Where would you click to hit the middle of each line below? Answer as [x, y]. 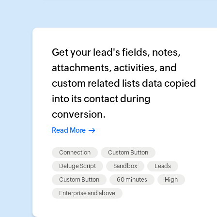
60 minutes [132, 180]
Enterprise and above [87, 193]
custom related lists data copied [124, 83]
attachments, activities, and [114, 68]
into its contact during [101, 99]
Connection [75, 153]
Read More [69, 130]
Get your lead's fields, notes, [116, 52]
